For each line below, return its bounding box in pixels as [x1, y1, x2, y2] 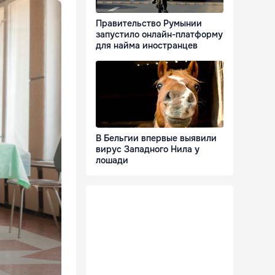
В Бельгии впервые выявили [96, 133, 217, 144]
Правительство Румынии [96, 18, 202, 29]
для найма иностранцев [96, 40, 198, 52]
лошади [96, 155, 128, 166]
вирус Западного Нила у [96, 144, 199, 155]
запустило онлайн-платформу [96, 29, 223, 41]
